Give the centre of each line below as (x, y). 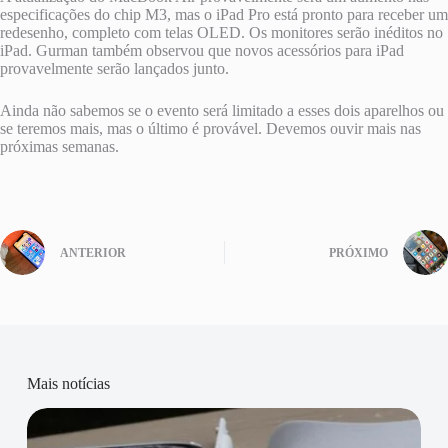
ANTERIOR (93, 253)
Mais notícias (68, 383)
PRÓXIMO (358, 253)
